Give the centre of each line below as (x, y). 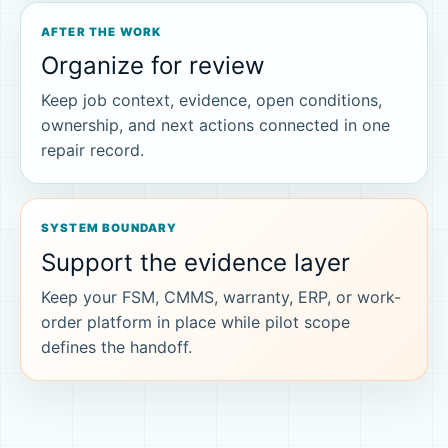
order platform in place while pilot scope (195, 321)
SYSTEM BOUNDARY (109, 228)
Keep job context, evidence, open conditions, (211, 100)
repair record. (92, 150)
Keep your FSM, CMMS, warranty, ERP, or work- (221, 296)
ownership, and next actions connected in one (215, 125)
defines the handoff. (116, 346)
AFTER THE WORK (101, 31)
